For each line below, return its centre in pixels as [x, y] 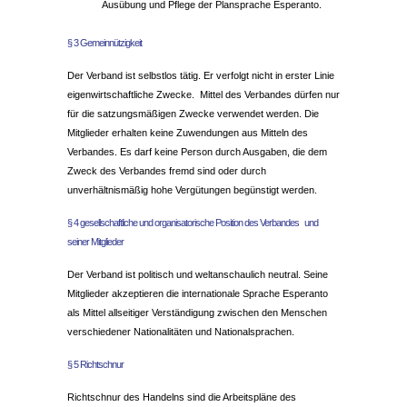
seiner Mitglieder [95, 241]
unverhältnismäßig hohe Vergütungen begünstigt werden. [192, 189]
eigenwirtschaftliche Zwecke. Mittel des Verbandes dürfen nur [203, 94]
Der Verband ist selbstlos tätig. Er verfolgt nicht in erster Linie [201, 75]
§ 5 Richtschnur [95, 364]
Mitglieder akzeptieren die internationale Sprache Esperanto [198, 293]
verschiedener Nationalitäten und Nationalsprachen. [181, 331]
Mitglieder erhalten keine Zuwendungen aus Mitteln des [188, 132]
